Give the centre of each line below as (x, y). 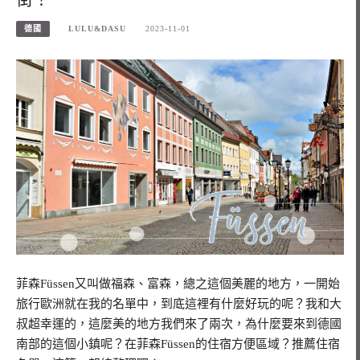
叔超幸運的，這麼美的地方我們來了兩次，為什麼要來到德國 (179, 323)
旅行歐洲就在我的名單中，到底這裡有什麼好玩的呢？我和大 (179, 303)
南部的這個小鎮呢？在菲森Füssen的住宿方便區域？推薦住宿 (178, 344)
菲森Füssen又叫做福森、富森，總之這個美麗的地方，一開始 (178, 283)
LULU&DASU (98, 28)
